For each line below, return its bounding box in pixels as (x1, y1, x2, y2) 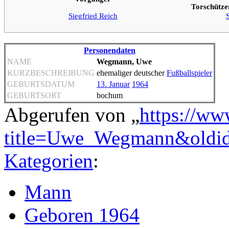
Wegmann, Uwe (97, 57, 152, 66)
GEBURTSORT (7, 90, 61, 100)
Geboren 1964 (25, 203, 140, 226)
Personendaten (84, 45, 135, 55)
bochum (97, 90, 123, 100)
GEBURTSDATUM (7, 79, 75, 88)
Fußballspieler (167, 68, 212, 77)
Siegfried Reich (68, 11, 118, 20)
